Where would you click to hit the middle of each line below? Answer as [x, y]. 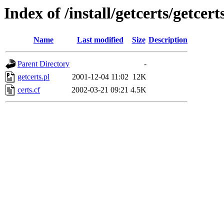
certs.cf [29, 90]
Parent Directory [43, 64]
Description [168, 40]
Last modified [100, 40]
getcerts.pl [33, 77]
